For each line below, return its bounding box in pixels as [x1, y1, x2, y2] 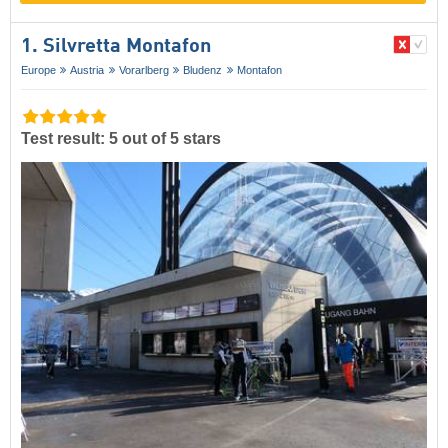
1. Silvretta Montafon [21, 36, 211, 57]
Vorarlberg [118, 63, 169, 76]
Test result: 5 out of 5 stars [21, 130, 221, 147]
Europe [21, 63, 56, 76]
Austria [70, 63, 105, 76]
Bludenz [183, 63, 223, 76]
